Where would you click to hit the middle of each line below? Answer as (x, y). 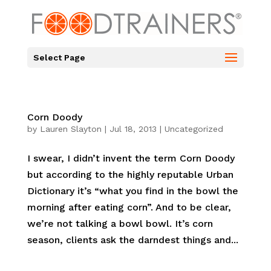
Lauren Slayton (70, 129)
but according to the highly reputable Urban (130, 175)
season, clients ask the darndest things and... (132, 240)
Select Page (59, 57)
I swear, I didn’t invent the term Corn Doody (131, 158)
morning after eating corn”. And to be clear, (129, 207)
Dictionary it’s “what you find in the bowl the (132, 191)
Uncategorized (194, 129)
